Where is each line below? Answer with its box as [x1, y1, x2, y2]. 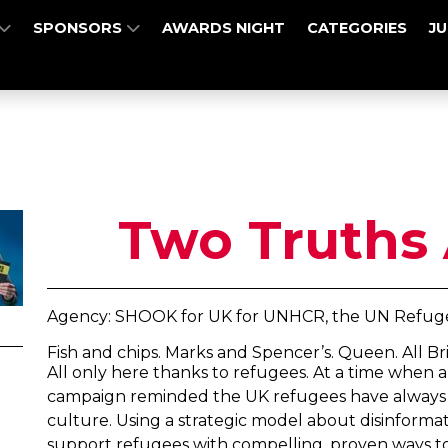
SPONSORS [33, 19, 127, 37]
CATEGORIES [307, 19, 408, 37]
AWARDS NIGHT [162, 19, 286, 37]
